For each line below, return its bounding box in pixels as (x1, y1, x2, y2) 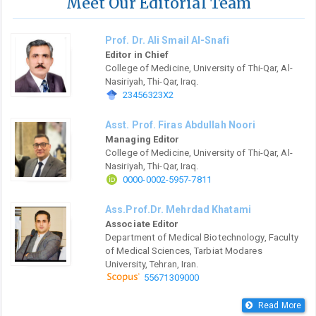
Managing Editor (105, 133, 180, 145)
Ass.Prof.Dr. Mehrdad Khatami (105, 203, 251, 215)
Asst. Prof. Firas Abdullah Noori (105, 119, 256, 130)
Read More (258, 300, 301, 310)
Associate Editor (105, 218, 179, 229)
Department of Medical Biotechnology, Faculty (105, 231, 299, 243)
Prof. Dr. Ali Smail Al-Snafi (105, 34, 229, 46)
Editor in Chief (105, 49, 169, 60)
